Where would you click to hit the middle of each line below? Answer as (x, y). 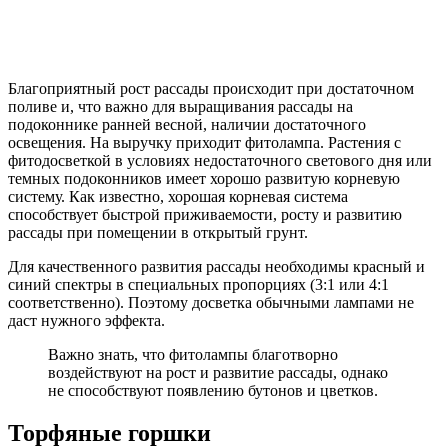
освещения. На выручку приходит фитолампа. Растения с (204, 143)
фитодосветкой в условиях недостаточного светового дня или (220, 161)
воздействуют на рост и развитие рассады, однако (218, 373)
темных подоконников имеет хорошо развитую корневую (204, 179)
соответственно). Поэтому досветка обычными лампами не (211, 303)
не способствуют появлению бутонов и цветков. (213, 391)
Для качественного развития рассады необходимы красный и (216, 267)
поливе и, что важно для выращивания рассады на (180, 107)
